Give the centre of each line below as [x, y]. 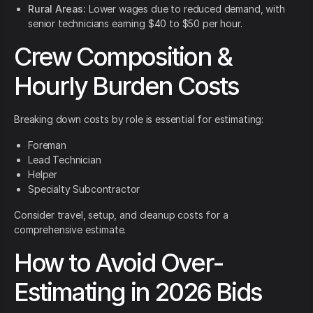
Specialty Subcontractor [84, 189]
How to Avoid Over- [118, 263]
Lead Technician [65, 160]
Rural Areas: [57, 9]
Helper [43, 175]
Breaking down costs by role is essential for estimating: [139, 119]
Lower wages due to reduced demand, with [185, 9]
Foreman [47, 145]
